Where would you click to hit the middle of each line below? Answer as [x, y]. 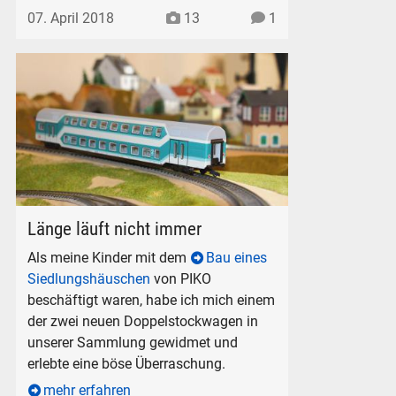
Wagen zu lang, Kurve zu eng [105, 215]
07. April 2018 [71, 19]
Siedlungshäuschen [89, 278]
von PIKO [181, 278]
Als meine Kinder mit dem [109, 257]
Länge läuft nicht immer [115, 229]
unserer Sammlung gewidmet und [133, 342]
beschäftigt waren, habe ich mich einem [152, 300]
